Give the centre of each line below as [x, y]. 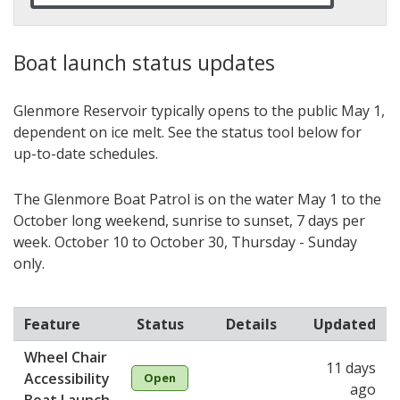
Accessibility [67, 379]
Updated [345, 325]
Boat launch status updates [144, 63]
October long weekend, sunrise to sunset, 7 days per [189, 221]
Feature [52, 325]
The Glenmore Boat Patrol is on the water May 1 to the [197, 200]
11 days [351, 368]
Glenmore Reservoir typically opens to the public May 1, [199, 111]
